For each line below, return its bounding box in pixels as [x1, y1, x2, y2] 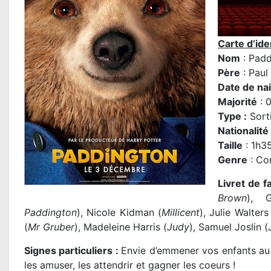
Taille [218, 139, 243, 152]
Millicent [161, 206, 200, 219]
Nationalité [218, 125, 269, 137]
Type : [218, 110, 247, 123]
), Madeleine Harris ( [74, 221, 167, 233]
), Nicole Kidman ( [77, 206, 162, 219]
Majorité [218, 96, 257, 108]
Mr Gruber [28, 221, 74, 233]
